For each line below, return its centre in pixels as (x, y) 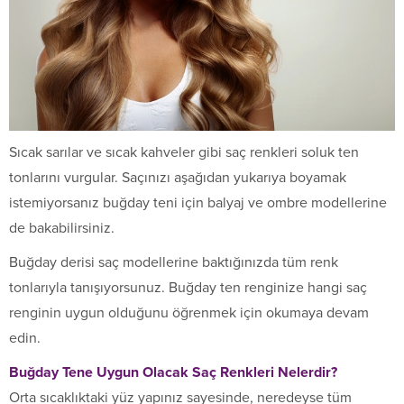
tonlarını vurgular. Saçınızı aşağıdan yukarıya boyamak (178, 178)
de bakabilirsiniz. (62, 229)
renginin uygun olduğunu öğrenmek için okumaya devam (189, 313)
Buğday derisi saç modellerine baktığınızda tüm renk (174, 263)
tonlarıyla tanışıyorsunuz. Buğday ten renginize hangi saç (188, 288)
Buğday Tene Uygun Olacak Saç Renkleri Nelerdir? (173, 373)
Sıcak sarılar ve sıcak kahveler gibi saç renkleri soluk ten (184, 153)
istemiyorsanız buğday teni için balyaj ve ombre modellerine (198, 203)
